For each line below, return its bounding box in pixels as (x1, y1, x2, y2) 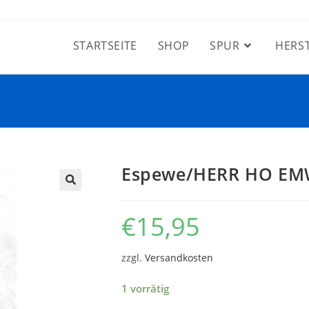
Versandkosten (145, 252, 213, 264)
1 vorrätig (121, 281, 169, 295)
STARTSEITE (72, 38, 137, 53)
